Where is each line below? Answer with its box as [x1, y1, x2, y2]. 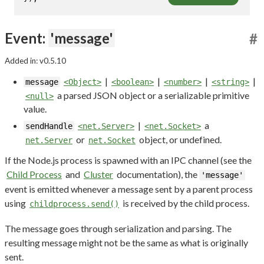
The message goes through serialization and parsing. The [5, 223, 232, 235]
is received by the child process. [121, 197, 249, 209]
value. [24, 103, 47, 115]
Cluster [84, 169, 113, 180]
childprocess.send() [29, 199, 119, 209]
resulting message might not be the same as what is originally [5, 237, 248, 249]
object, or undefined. [137, 134, 222, 146]
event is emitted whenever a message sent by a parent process [5, 183, 253, 195]
